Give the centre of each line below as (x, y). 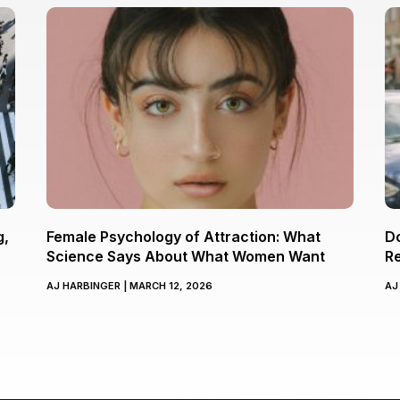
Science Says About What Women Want (186, 257)
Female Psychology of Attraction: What (184, 237)
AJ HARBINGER (85, 286)
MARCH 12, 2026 (170, 286)
